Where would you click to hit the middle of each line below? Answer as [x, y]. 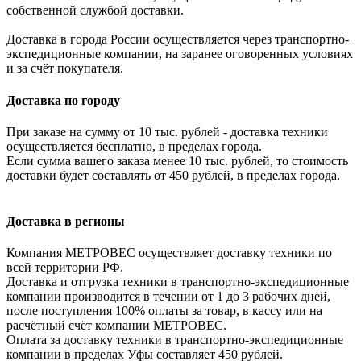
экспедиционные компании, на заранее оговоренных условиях [180, 54]
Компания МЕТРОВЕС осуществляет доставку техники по [169, 253]
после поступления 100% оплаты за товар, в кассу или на [164, 311]
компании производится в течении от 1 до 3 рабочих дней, [168, 297]
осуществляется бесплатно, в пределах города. [134, 146]
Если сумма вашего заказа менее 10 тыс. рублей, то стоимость [177, 160]
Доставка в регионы [66, 222]
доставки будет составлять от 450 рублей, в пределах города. [173, 175]
